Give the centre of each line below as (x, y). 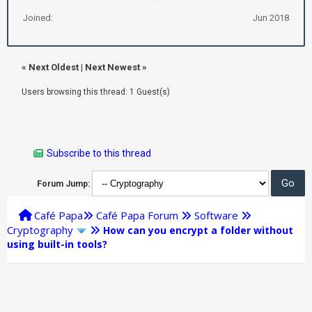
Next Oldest (54, 67)
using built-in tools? (57, 244)
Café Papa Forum (137, 215)
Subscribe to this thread (99, 153)
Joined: (38, 17)
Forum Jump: (63, 184)
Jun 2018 (271, 17)
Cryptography (40, 229)
